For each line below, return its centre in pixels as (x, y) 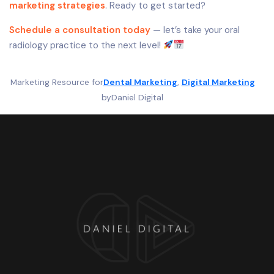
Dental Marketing (140, 82)
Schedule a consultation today (80, 30)
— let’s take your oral (195, 30)
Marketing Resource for (57, 82)
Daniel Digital (138, 97)
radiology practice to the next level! (86, 45)
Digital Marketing (218, 82)
